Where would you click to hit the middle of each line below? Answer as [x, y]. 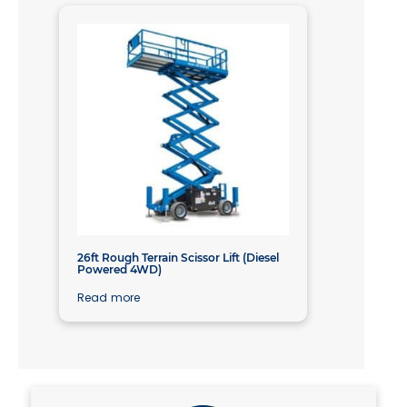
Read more [109, 297]
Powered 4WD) [119, 269]
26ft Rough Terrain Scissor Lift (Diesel [178, 257]
